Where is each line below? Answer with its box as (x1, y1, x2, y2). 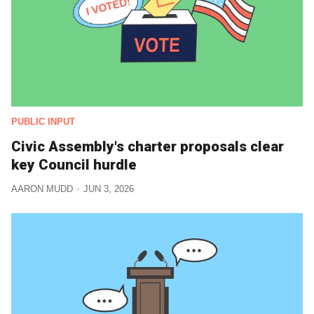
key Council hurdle (11, 156, 137, 173)
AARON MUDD (11, 183, 73, 194)
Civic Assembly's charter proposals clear (11, 137, 284, 155)
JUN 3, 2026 (83, 183, 134, 194)
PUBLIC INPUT (11, 116, 75, 127)
